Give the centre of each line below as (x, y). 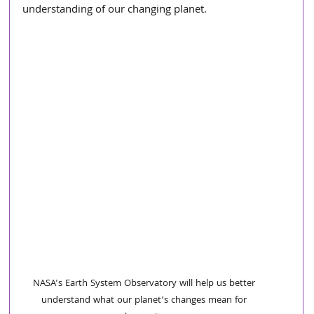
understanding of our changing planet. (115, 11)
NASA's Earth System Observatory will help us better (145, 284)
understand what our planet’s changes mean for (145, 301)
